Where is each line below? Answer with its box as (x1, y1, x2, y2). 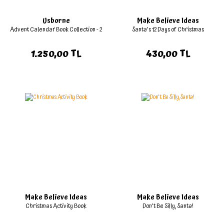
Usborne (42, 15, 70, 27)
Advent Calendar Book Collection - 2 (10, 24, 102, 35)
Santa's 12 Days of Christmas (132, 24, 204, 35)
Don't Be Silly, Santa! (142, 201, 193, 212)
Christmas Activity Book (25, 201, 86, 212)
